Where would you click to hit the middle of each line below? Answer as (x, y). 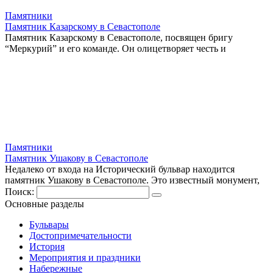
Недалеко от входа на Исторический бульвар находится (120, 169)
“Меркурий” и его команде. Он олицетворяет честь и (115, 48)
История (47, 246)
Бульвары (49, 224)
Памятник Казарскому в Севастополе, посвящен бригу (119, 37)
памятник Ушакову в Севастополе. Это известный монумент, (132, 180)
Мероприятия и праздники (85, 257)
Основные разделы (44, 204)
